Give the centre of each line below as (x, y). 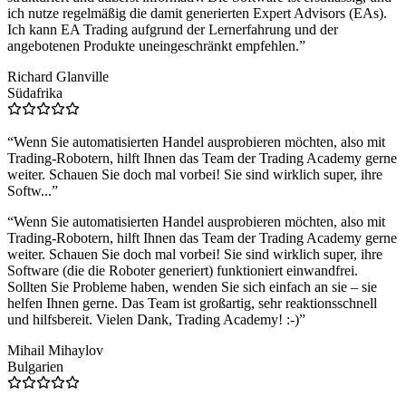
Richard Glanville (58, 77)
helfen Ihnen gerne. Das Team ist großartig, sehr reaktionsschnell (192, 304)
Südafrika (35, 93)
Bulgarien (35, 367)
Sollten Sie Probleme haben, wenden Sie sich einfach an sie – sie (192, 287)
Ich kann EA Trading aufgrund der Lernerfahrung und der (173, 30)
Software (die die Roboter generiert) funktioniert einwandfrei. (183, 271)
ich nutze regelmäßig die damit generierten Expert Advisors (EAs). (197, 14)
